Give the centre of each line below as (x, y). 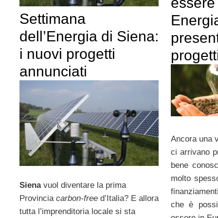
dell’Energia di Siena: (89, 36)
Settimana (53, 19)
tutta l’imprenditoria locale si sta (77, 211)
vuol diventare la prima (85, 185)
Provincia (38, 198)
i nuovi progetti (67, 54)
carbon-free (77, 198)
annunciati (53, 72)
